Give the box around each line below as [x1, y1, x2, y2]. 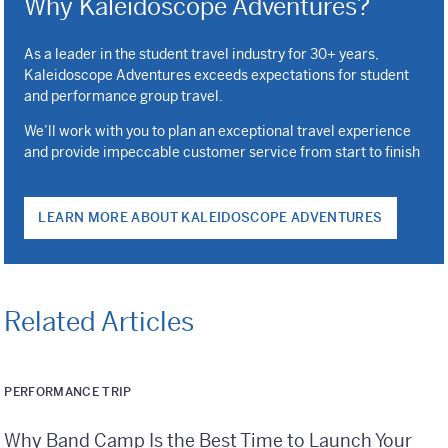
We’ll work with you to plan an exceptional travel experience [24, 122, 412, 141]
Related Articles [4, 306, 195, 339]
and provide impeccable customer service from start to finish [24, 143, 421, 162]
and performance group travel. [24, 87, 224, 106]
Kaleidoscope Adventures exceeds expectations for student [24, 66, 410, 85]
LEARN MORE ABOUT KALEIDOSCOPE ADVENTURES [38, 209, 383, 227]
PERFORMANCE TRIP [4, 384, 132, 401]
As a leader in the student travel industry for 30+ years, [24, 45, 380, 64]
